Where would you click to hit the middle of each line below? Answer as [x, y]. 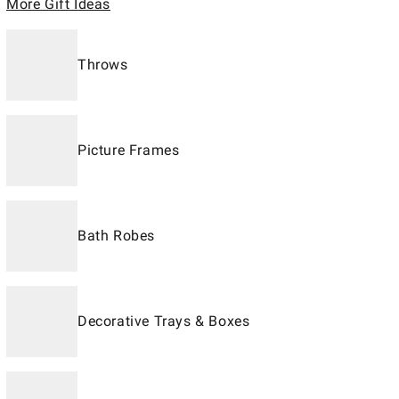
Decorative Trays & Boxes [164, 321]
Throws [103, 65]
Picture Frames [129, 150]
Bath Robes [116, 236]
